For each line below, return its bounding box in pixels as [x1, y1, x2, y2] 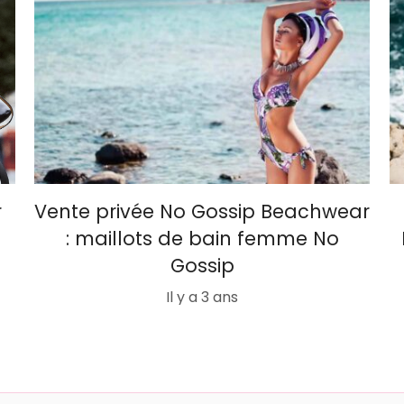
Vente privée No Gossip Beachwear [34, 198, 370, 225]
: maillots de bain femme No [65, 225, 339, 252]
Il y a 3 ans [166, 287, 238, 308]
